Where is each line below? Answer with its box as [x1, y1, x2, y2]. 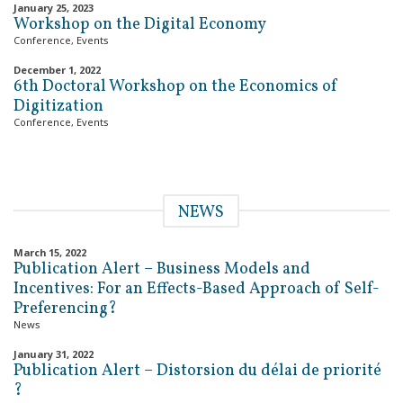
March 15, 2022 [13, 246, 86, 259]
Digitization [13, 95, 103, 118]
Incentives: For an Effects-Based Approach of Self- [13, 278, 380, 300]
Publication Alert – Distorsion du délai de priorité [13, 360, 381, 382]
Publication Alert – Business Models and [13, 258, 310, 281]
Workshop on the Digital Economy [13, 13, 266, 36]
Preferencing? [13, 298, 117, 320]
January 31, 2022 [13, 347, 94, 361]
